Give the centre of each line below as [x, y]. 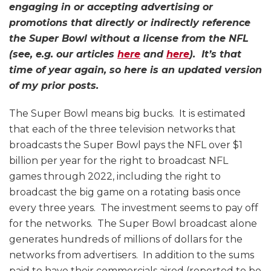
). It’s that [215, 54]
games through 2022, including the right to [115, 177]
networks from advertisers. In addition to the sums [132, 255]
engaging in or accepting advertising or [111, 7]
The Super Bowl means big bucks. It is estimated [127, 114]
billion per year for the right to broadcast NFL [119, 161]
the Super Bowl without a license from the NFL [129, 39]
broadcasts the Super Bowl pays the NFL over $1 [126, 145]
